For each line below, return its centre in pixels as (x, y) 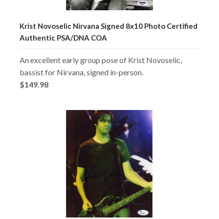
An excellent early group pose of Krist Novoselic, (101, 60)
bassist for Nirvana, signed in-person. (81, 72)
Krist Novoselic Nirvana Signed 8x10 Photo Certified (109, 26)
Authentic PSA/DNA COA (63, 37)
